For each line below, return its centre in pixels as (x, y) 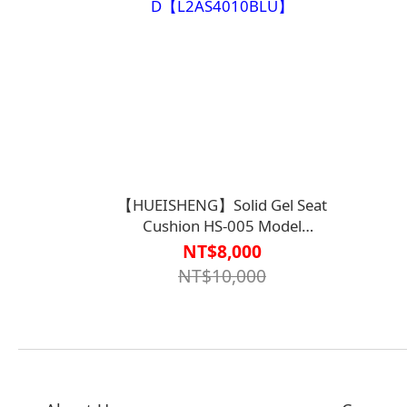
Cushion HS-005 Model (222, 225)
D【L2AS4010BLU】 (222, 246)
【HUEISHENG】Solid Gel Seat (222, 204)
